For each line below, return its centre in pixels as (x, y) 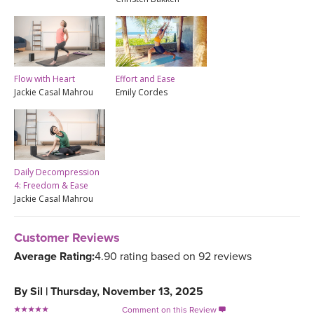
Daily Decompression (57, 172)
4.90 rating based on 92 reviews (173, 256)
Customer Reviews (67, 237)
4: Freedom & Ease (51, 186)
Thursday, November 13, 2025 (127, 291)
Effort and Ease (145, 78)
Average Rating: (54, 256)
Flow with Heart (45, 78)
